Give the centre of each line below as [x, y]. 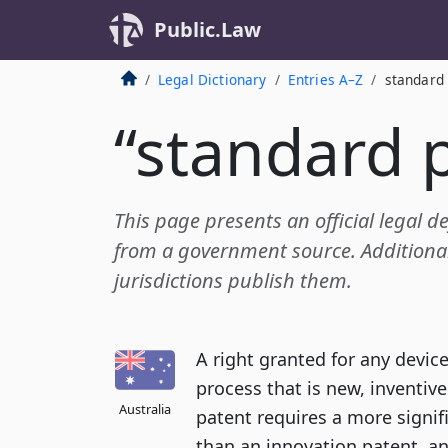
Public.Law [207, 29]
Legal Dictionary [212, 79]
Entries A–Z [325, 79]
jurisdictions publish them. [233, 280]
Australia [145, 409]
